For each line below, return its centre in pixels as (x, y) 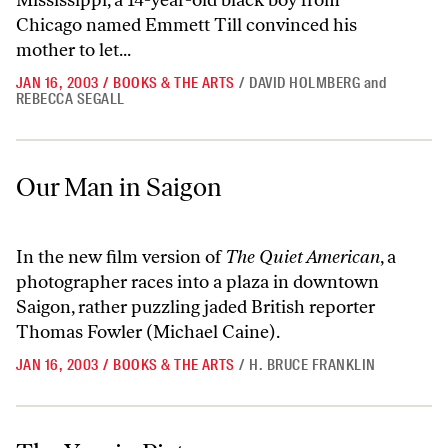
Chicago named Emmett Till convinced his (186, 25)
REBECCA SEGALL (70, 99)
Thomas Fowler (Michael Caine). (148, 332)
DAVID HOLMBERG (305, 83)
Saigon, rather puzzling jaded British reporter (195, 307)
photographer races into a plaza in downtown (197, 282)
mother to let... (73, 50)
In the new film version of (120, 257)
